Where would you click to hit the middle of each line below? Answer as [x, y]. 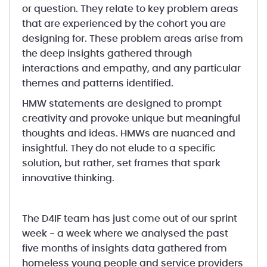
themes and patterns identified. [97, 83]
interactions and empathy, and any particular [131, 69]
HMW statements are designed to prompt [122, 104]
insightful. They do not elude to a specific [119, 148]
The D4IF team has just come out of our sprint [129, 219]
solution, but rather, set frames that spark [121, 163]
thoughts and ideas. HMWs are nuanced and [128, 133]
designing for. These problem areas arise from [132, 39]
